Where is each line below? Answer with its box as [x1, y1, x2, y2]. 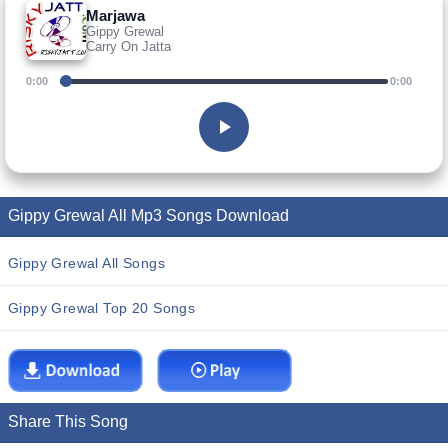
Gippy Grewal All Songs [8, 255, 165, 271]
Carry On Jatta [86, 38, 171, 54]
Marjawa [86, 6, 145, 24]
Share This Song [8, 413, 128, 430]
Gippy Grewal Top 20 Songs [8, 300, 196, 316]
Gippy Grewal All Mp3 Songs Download [8, 207, 289, 224]
